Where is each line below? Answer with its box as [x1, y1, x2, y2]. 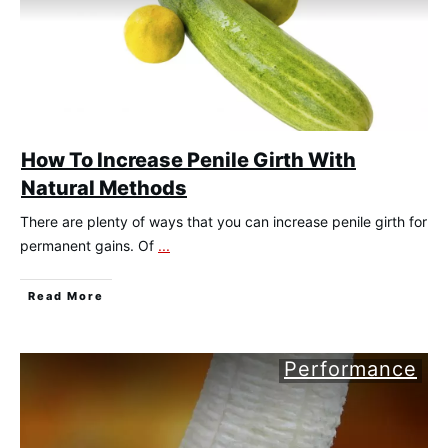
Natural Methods [21, 176, 187, 201]
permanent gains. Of [20, 237, 158, 255]
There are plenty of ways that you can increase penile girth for [20, 213, 427, 231]
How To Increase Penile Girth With [21, 148, 356, 173]
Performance [284, 357, 417, 382]
